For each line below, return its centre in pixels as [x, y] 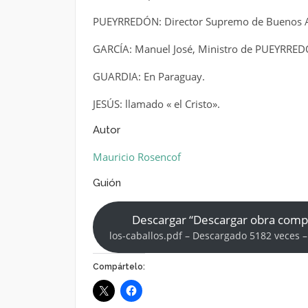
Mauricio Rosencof [136, 157]
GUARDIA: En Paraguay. [148, 76]
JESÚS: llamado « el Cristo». [156, 104]
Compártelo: [119, 266]
